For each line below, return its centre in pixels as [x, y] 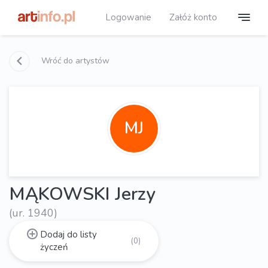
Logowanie [128, 17]
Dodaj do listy [68, 234]
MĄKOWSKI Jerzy [82, 194]
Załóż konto [193, 17]
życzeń [54, 247]
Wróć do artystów [74, 60]
